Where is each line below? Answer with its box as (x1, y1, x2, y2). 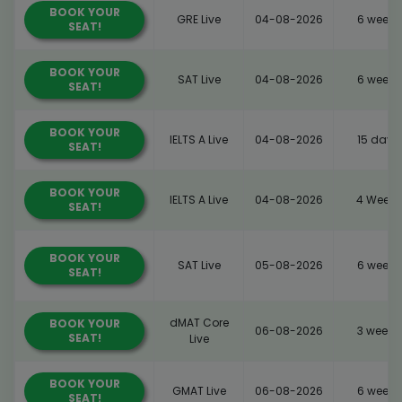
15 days (357, 131, 399, 147)
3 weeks (357, 322, 399, 338)
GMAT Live (171, 382, 226, 398)
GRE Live (177, 11, 221, 27)
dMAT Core (169, 314, 229, 330)
